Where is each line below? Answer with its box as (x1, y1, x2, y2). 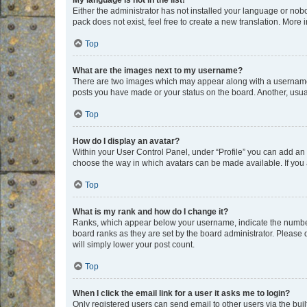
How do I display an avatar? (73, 136, 180, 146)
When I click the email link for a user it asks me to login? (73, 288, 290, 298)
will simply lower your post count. (73, 240, 195, 249)
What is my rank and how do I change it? (73, 207, 228, 217)
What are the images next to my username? (73, 66, 243, 75)
